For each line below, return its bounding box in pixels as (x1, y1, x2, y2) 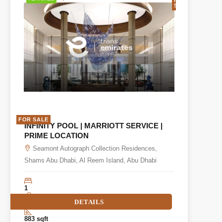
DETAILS (74, 198, 104, 206)
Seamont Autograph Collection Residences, (33, 144, 157, 152)
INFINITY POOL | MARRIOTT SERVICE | (24, 121, 163, 130)
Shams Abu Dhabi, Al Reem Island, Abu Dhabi (24, 156, 157, 164)
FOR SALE (18, 116, 49, 122)
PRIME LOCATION (24, 131, 89, 140)
